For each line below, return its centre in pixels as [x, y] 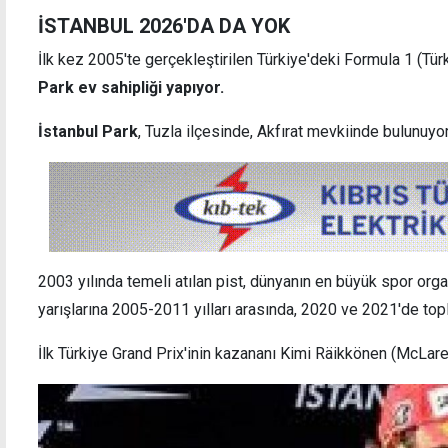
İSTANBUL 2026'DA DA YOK [164, 25]
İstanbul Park [88, 131]
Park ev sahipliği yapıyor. [131, 87]
